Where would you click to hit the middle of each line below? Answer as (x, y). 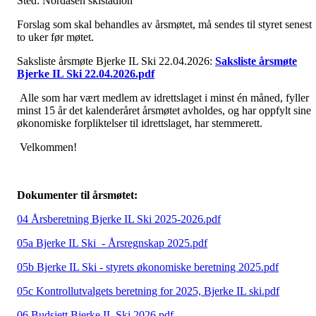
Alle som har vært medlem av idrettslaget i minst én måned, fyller (163, 98)
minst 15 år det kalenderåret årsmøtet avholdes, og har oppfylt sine (164, 111)
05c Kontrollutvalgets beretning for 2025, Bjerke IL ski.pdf (148, 291)
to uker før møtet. (55, 37)
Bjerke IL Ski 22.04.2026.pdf (86, 74)
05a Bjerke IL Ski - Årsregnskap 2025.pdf (112, 243)
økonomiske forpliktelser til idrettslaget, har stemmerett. (140, 123)
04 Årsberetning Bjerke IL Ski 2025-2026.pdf (119, 219)
